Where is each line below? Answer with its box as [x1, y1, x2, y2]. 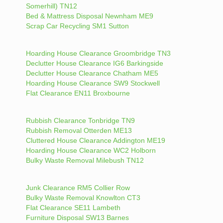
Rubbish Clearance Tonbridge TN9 [25, 116, 135, 124]
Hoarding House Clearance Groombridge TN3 [25, 49, 171, 57]
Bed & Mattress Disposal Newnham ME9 [25, 11, 153, 20]
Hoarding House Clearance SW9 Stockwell [25, 79, 160, 87]
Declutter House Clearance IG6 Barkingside [25, 59, 163, 67]
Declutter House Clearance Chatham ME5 [25, 69, 158, 77]
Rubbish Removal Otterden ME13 [25, 126, 132, 134]
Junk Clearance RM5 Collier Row [25, 183, 130, 192]
